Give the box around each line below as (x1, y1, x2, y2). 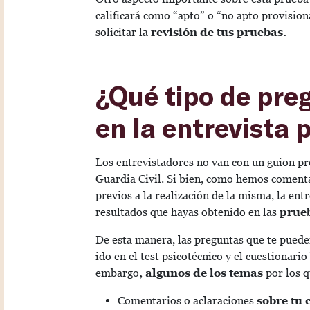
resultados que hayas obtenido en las (95, 206, 280, 219)
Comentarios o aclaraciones (118, 294, 257, 308)
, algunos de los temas (139, 266, 263, 280)
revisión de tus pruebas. (151, 26, 286, 39)
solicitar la (95, 26, 151, 39)
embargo (95, 266, 139, 280)
